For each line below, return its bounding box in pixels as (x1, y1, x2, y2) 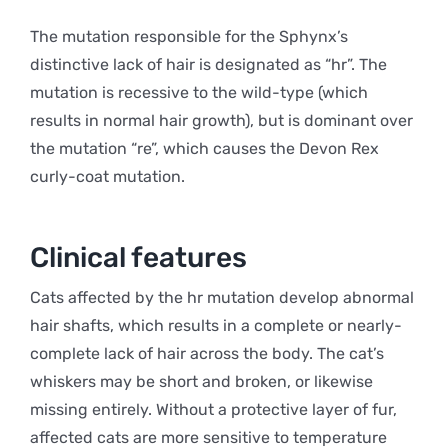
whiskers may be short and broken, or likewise (29, 372, 373, 391)
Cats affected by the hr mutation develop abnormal (29, 288, 414, 307)
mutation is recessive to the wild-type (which (29, 83, 368, 102)
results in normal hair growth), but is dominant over (29, 111, 413, 130)
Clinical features (29, 241, 247, 274)
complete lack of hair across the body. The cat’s (29, 344, 384, 363)
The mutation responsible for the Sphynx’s (29, 27, 348, 46)
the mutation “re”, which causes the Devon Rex (29, 139, 379, 158)
